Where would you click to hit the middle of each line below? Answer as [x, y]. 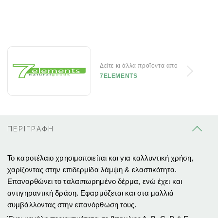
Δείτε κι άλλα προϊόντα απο [139, 66]
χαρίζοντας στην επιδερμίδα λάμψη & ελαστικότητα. [92, 170]
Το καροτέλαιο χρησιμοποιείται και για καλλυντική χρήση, [100, 158]
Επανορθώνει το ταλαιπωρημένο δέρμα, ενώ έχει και [95, 182]
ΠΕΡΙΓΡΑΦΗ [31, 129]
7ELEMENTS [119, 76]
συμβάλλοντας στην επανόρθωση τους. [72, 205]
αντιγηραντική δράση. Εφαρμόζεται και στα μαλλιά [91, 193]
